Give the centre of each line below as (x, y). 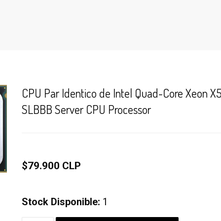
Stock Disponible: (61, 202)
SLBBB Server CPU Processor (86, 109)
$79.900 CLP (51, 166)
